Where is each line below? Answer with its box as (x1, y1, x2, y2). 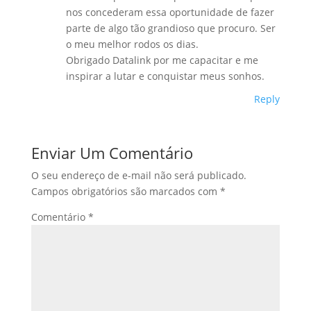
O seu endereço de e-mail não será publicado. (31, 169, 246, 183)
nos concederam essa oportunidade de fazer (65, 6, 274, 19)
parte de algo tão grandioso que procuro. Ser (65, 22, 276, 35)
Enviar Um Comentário (31, 142, 193, 164)
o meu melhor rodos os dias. (65, 37, 199, 51)
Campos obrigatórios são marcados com (31, 185, 220, 199)
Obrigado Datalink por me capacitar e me (65, 53, 258, 67)
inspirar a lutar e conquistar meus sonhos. (65, 69, 264, 83)
